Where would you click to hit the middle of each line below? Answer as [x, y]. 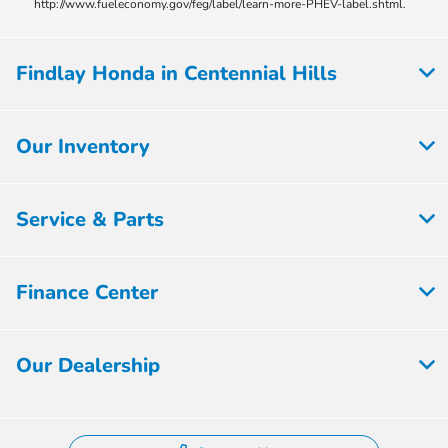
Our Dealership [88, 365]
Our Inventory [83, 146]
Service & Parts [90, 219]
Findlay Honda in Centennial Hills [176, 73]
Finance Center [87, 292]
